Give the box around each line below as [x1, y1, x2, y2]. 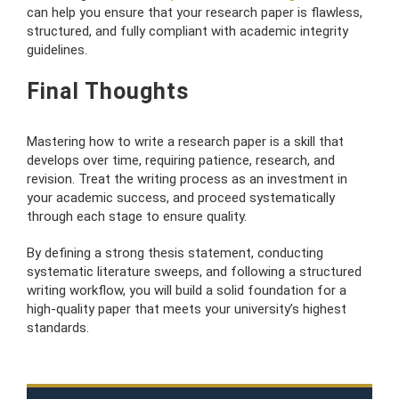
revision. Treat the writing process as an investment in [27, 170, 347, 187]
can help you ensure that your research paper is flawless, [27, 4, 362, 20]
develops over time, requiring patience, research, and [27, 151, 335, 168]
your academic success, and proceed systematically [27, 189, 335, 206]
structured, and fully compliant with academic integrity [27, 22, 348, 39]
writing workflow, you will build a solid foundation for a [27, 281, 346, 298]
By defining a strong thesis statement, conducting [27, 244, 323, 261]
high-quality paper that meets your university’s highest [27, 300, 346, 317]
